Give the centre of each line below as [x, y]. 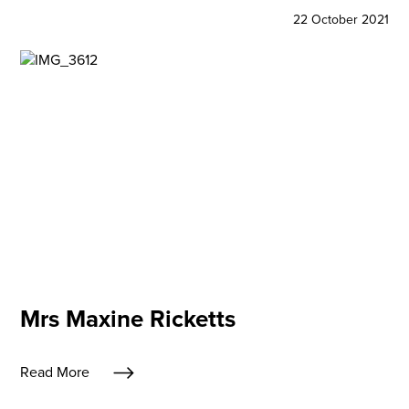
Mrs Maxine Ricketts [128, 318]
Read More [55, 372]
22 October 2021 [341, 19]
